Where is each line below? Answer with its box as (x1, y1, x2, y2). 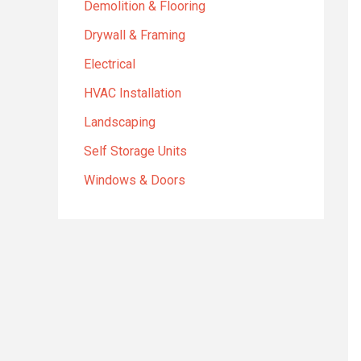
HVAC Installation (84, 85, 181, 101)
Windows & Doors (84, 172, 185, 188)
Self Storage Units (84, 143, 187, 159)
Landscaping (84, 114, 156, 130)
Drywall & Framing (84, 27, 185, 43)
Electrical (84, 56, 135, 72)
